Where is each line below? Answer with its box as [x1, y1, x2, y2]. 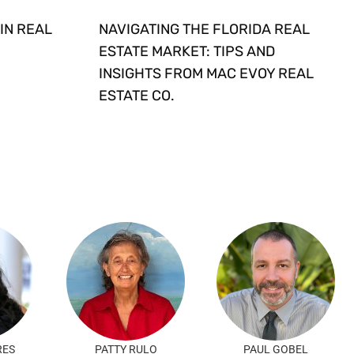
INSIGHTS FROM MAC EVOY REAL [98, 65, 314, 83]
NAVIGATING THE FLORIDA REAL [98, 21, 310, 39]
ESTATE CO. [98, 87, 175, 105]
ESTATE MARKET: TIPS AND [98, 43, 275, 61]
